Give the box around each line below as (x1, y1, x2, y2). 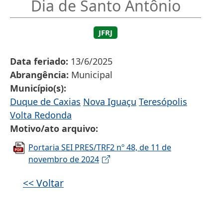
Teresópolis (139, 96, 187, 108)
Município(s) (10, 82, 64, 95)
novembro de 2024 (28, 154, 99, 165)
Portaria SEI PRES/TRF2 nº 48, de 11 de (28, 142, 171, 153)
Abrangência (10, 69, 66, 81)
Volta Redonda (10, 109, 72, 121)
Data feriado (10, 55, 66, 68)
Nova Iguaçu (83, 96, 136, 108)
